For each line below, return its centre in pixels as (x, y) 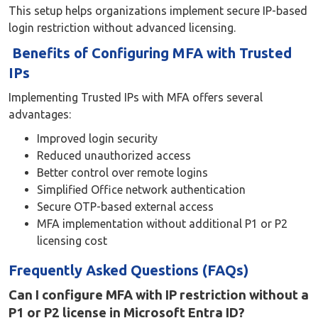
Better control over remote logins (122, 172)
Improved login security (97, 138)
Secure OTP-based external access (125, 206)
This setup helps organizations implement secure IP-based (158, 10)
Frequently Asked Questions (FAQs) (128, 270)
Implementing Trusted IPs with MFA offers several (136, 97)
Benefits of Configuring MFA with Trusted (150, 53)
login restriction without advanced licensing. (122, 27)
